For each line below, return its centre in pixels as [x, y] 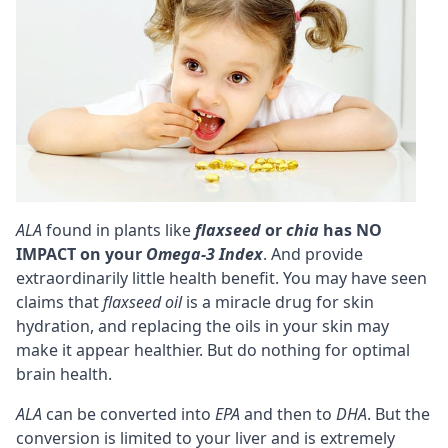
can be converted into [128, 413]
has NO [350, 229]
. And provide [313, 253]
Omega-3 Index [204, 253]
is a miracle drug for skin [278, 301]
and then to [288, 413]
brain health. [64, 373]
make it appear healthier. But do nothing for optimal [213, 349]
